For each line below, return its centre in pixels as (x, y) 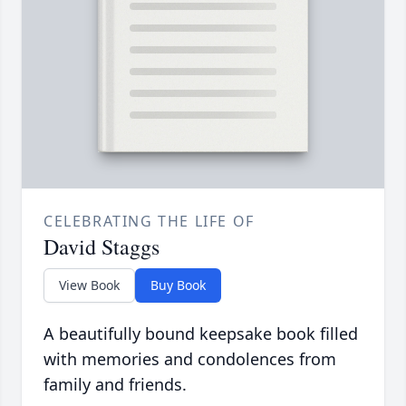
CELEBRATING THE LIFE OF (149, 222)
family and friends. (115, 385)
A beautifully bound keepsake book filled (201, 334)
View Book (89, 285)
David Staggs (101, 247)
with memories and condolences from (190, 359)
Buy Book (178, 285)
